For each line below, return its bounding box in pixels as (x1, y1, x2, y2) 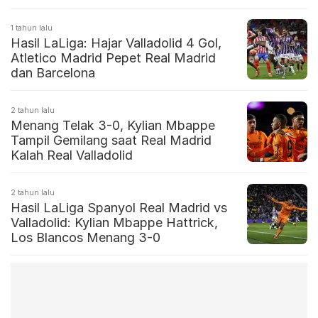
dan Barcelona (11, 65, 95, 81)
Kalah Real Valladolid (11, 148, 133, 163)
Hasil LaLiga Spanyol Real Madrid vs (11, 200, 227, 216)
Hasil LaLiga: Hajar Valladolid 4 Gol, (11, 35, 221, 51)
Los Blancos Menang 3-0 (11, 230, 160, 246)
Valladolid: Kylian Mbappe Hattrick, (11, 215, 218, 231)
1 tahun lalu (11, 23, 53, 33)
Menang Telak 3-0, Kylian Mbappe (11, 118, 215, 133)
